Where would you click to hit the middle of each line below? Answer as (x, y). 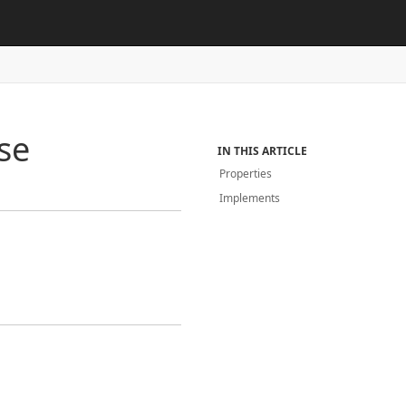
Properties (246, 174)
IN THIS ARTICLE (263, 151)
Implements (250, 198)
